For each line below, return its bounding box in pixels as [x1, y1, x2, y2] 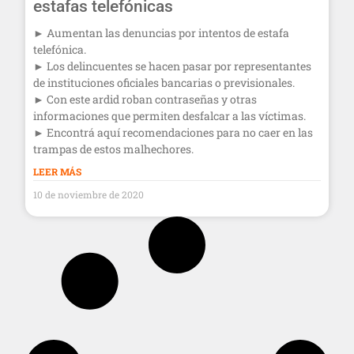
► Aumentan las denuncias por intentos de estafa [33, 24, 289, 40]
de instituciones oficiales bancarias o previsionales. [33, 74, 295, 90]
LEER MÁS [33, 164, 81, 178]
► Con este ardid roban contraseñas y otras [33, 91, 257, 107]
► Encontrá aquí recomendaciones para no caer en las [33, 124, 313, 140]
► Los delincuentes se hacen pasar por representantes [33, 58, 311, 73]
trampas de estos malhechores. [33, 141, 194, 156]
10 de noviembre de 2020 [33, 187, 144, 201]
